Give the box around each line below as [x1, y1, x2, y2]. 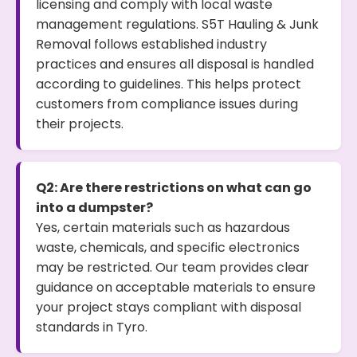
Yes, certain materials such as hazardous [36, 218, 290, 237]
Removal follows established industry [36, 35, 267, 53]
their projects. [36, 115, 124, 133]
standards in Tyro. [36, 318, 147, 336]
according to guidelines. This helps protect [36, 75, 301, 93]
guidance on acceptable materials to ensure [36, 278, 316, 296]
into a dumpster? [36, 198, 153, 217]
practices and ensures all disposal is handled [36, 55, 314, 73]
